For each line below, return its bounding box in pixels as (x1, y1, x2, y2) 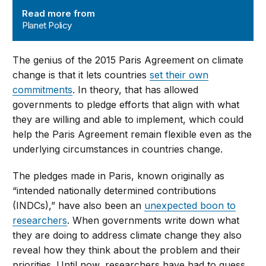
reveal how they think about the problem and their (12, 244, 241, 256)
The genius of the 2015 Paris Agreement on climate (12, 54, 244, 66)
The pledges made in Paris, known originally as (12, 170, 225, 182)
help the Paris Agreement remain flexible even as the (12, 128, 252, 141)
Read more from (22, 8, 96, 20)
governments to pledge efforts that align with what (12, 99, 240, 111)
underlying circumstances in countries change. (12, 143, 223, 156)
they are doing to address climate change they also (12, 229, 242, 242)
